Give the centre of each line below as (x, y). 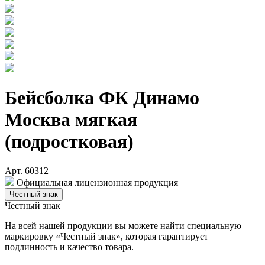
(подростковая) (69, 142)
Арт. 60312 (27, 170)
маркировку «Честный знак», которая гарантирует (106, 236)
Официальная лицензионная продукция (97, 182)
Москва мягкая (71, 120)
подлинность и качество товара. (69, 247)
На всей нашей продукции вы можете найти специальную (123, 225)
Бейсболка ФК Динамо (102, 98)
